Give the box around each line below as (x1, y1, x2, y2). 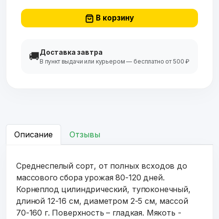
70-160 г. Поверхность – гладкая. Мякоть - (16, 207, 181, 218)
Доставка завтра (39, 47, 103, 56)
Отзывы (69, 129, 100, 139)
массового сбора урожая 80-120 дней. (16, 172, 165, 182)
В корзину (96, 13, 134, 22)
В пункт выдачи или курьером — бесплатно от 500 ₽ (39, 57, 190, 65)
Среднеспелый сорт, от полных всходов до (16, 160, 187, 171)
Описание (14, 129, 53, 139)
